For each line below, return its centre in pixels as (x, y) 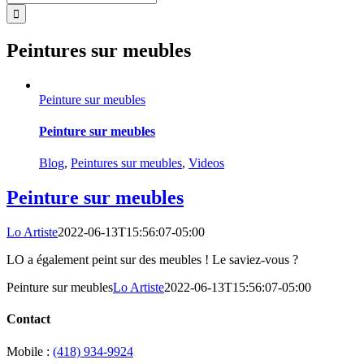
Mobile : (30, 351)
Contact (28, 319)
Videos (206, 163)
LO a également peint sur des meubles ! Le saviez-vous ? (152, 260)
